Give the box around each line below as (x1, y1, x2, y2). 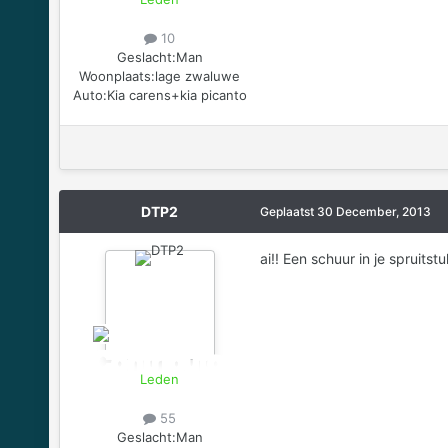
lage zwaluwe (155, 67, 241, 84)
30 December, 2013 (316, 203, 431, 219)
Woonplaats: (79, 67, 156, 84)
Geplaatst (259, 203, 317, 219)
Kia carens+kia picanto (106, 86, 247, 103)
